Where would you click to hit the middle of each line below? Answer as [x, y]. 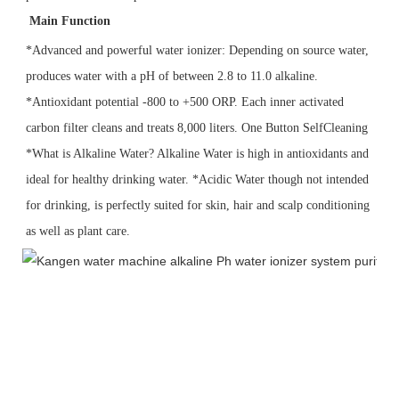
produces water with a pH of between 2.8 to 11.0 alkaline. [172, 76]
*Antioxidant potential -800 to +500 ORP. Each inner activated [185, 102]
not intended [338, 179]
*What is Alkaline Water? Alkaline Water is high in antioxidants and [197, 153]
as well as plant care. [78, 231]
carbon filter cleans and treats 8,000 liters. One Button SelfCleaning [199, 127]
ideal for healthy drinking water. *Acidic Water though [166, 179]
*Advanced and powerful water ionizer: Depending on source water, [197, 50]
